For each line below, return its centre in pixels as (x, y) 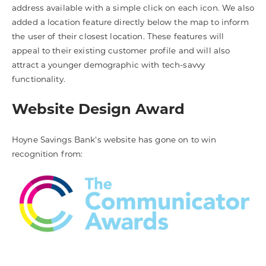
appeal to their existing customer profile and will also (121, 50)
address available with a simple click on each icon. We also (133, 7)
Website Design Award (98, 109)
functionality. (39, 79)
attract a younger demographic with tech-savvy (109, 64)
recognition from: (47, 154)
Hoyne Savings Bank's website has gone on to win (114, 140)
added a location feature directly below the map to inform (130, 22)
